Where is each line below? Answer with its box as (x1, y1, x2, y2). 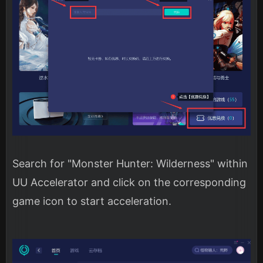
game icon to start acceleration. (12, 195, 171, 208)
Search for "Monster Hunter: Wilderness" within (12, 157, 248, 170)
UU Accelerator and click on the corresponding (12, 176, 246, 189)
